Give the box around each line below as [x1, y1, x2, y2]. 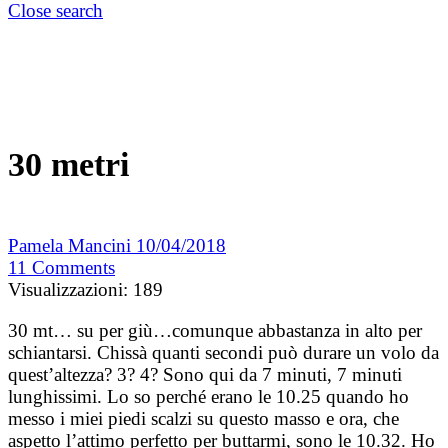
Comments [32, 257, 115, 279]
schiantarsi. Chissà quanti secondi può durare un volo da [8, 342, 439, 364]
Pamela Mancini [8, 235, 136, 257]
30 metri [8, 146, 129, 184]
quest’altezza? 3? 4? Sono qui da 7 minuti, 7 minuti [8, 364, 402, 386]
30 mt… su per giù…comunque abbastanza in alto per [8, 320, 422, 342]
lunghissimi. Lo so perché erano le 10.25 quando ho [8, 386, 409, 408]
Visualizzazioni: [8, 279, 128, 301]
